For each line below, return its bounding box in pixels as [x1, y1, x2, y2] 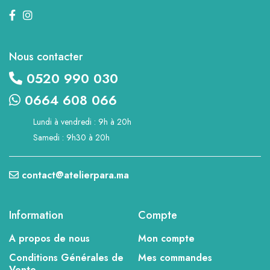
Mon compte [138, 231, 195, 245]
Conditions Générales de [9, 250, 124, 265]
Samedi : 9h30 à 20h [33, 131, 110, 143]
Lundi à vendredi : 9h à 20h [33, 115, 131, 128]
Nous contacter [9, 48, 83, 64]
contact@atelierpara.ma [22, 168, 129, 182]
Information [9, 207, 63, 223]
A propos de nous [9, 231, 90, 245]
